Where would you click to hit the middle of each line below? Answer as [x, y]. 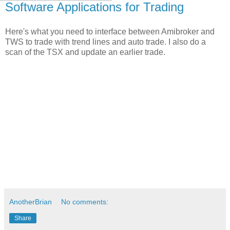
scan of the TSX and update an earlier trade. [85, 52]
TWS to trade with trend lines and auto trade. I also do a [106, 42]
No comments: [85, 202]
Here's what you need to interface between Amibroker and [110, 32]
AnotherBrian [31, 202]
